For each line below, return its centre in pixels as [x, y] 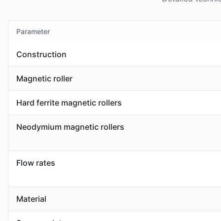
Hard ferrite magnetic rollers [69, 103]
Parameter [33, 31]
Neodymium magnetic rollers [70, 127]
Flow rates [36, 163]
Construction [41, 54]
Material [31, 199]
